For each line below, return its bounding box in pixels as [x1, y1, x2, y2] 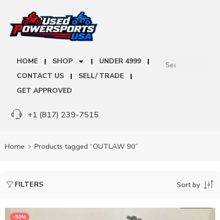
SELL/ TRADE [79, 71, 124, 81]
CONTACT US [17, 71, 64, 81]
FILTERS [15, 179, 43, 190]
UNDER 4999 [99, 56, 141, 66]
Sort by [177, 179, 200, 190]
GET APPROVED [17, 86, 72, 96]
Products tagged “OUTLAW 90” [34, 141, 138, 151]
